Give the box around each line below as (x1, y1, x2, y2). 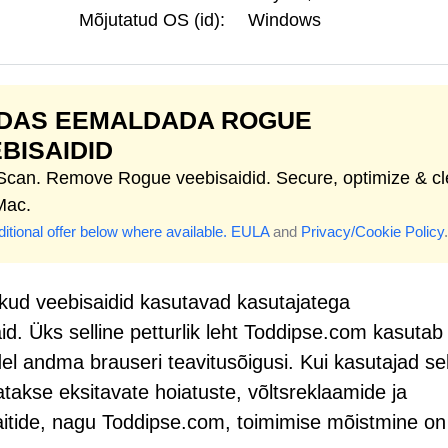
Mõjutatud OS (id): (79, 10, 225, 30)
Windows (248, 10, 321, 30)
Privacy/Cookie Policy (301, 223, 444, 240)
